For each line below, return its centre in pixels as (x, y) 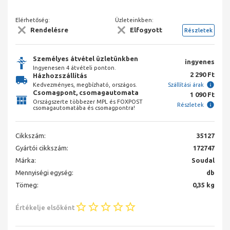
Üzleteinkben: (134, 20)
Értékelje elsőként (45, 207)
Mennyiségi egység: (44, 173)
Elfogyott (146, 30)
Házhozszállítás (60, 76)
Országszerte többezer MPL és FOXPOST (88, 102)
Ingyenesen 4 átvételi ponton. (74, 68)
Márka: (26, 160)
